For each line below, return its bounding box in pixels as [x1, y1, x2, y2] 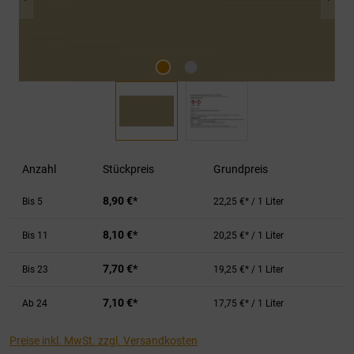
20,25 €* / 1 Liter [213, 230, 284, 241]
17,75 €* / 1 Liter [213, 298, 284, 309]
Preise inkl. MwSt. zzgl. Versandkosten [9, 334, 198, 347]
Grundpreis [213, 163, 268, 175]
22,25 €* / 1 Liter [213, 196, 284, 207]
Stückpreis [103, 163, 154, 175]
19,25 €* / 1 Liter [213, 264, 284, 275]
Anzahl [22, 163, 56, 175]
